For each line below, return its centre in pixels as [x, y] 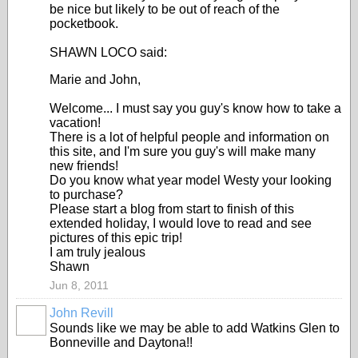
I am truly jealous [97, 252]
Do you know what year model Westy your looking [191, 180]
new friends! [84, 166]
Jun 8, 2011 [79, 285]
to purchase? [86, 195]
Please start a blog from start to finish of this [172, 209]
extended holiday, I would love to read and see [181, 223]
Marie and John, [95, 80]
